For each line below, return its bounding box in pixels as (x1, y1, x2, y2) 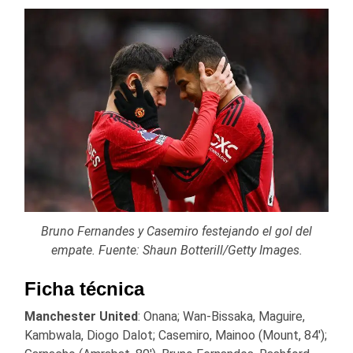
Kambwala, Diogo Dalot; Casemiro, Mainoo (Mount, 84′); (24, 327, 327, 343)
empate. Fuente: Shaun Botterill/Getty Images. (50, 242, 303, 258)
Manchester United (24, 308, 138, 324)
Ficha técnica (24, 277, 144, 299)
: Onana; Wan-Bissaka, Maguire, (138, 308, 305, 324)
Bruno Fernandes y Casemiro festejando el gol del (41, 223, 312, 239)
